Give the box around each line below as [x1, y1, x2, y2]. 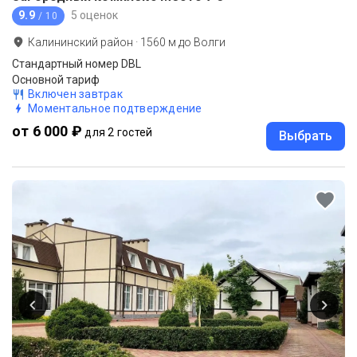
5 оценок [70, 9, 118, 22]
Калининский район [28, 35, 133, 49]
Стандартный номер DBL [12, 57, 141, 70]
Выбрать [279, 127, 332, 143]
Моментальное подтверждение [28, 101, 202, 115]
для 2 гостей [84, 125, 153, 139]
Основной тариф [12, 73, 100, 86]
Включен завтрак [28, 87, 123, 100]
